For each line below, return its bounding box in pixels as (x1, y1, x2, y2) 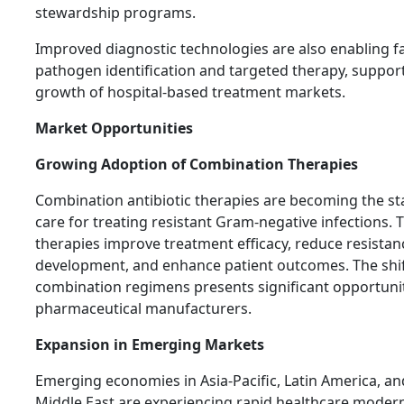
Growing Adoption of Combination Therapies (35, 154, 358, 175)
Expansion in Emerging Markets (35, 335, 264, 355)
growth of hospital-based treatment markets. (35, 82, 345, 103)
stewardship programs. (35, 3, 196, 23)
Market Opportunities (35, 118, 193, 139)
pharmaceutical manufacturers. (35, 298, 252, 319)
